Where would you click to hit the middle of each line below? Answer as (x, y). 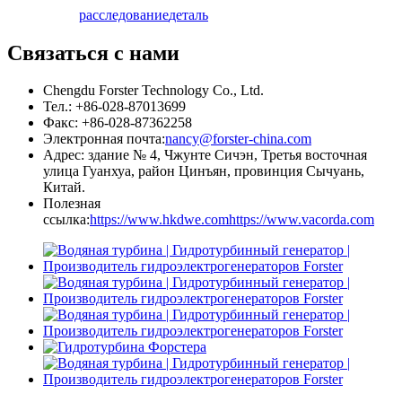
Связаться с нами (93, 52)
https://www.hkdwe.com (159, 220)
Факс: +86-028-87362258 (118, 123)
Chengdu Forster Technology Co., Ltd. (153, 91)
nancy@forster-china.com (238, 139)
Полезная (72, 204)
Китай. (64, 188)
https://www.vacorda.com (301, 220)
